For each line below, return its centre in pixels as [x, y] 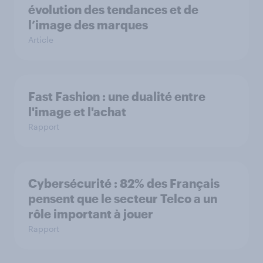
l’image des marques [88, 25]
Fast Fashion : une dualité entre [117, 96]
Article [41, 40]
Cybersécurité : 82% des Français [124, 183]
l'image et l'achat [77, 112]
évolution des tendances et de [113, 9]
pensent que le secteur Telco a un [123, 198]
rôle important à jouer [91, 214]
